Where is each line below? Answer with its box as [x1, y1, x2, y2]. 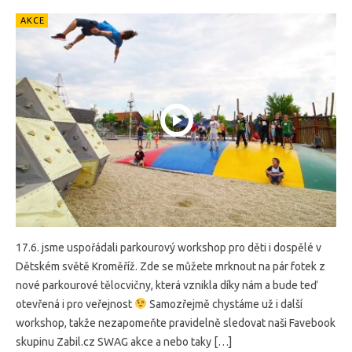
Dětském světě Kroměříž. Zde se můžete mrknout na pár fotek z [16, 259, 325, 273]
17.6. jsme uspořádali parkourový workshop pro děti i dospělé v [16, 240, 321, 254]
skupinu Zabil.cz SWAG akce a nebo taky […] [16, 335, 232, 348]
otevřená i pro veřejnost [16, 297, 134, 310]
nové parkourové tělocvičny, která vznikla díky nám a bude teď [16, 278, 317, 291]
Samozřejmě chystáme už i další [146, 297, 302, 310]
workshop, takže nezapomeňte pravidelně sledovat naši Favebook [16, 316, 335, 329]
